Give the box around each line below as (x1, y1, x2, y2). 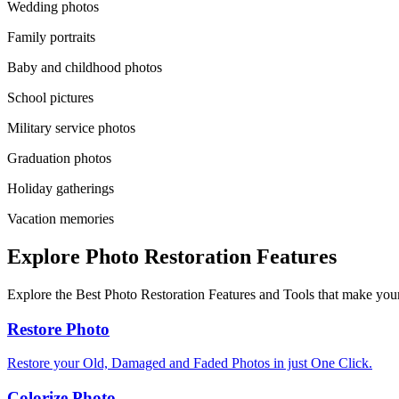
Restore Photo (7, 319, 110, 338)
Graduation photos (7, 151, 111, 167)
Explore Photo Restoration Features (7, 244, 337, 268)
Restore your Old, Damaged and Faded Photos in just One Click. (7, 355, 372, 371)
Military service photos (7, 120, 135, 136)
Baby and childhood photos (7, 60, 162, 76)
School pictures (7, 90, 94, 106)
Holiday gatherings (7, 181, 114, 197)
